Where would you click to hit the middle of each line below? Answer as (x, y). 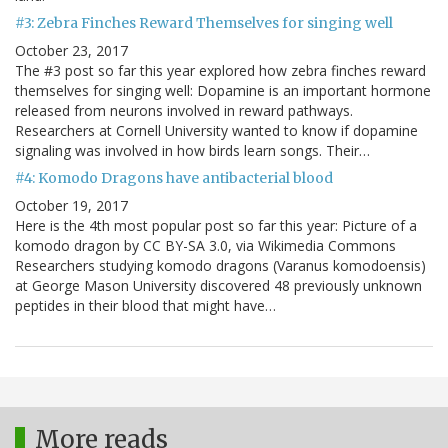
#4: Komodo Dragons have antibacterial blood (174, 178)
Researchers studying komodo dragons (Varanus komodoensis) (220, 266)
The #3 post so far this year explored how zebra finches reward (220, 71)
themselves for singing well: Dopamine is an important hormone (223, 91)
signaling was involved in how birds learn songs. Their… (192, 151)
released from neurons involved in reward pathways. (184, 111)
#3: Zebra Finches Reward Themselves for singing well (204, 23)
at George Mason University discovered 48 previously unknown (218, 286)
